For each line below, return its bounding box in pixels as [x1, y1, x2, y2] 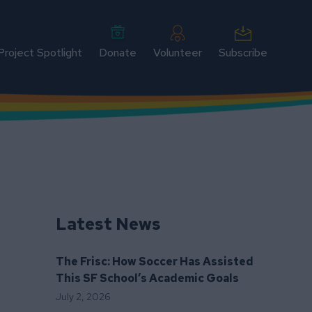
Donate [99, 45, 136, 60]
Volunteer [153, 45, 202, 60]
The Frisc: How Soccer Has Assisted [56, 254, 253, 269]
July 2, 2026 [56, 290, 111, 303]
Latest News [56, 213, 161, 235]
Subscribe [219, 45, 267, 60]
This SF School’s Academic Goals [56, 271, 239, 286]
